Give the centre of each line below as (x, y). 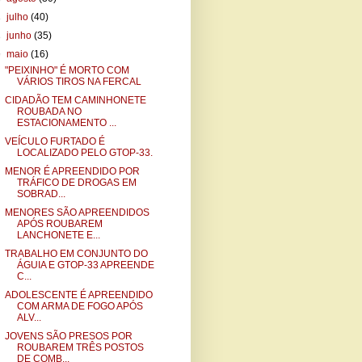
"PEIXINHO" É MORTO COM (67, 70)
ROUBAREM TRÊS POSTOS (80, 347)
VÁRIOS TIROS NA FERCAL (79, 82)
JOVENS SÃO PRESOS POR (68, 336)
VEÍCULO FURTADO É (55, 141)
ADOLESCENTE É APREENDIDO (78, 295)
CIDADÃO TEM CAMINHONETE (75, 100)
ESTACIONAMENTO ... (66, 123)
